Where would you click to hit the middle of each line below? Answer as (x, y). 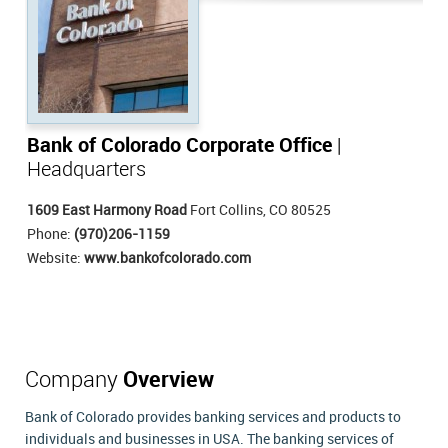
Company (74, 380)
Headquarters (86, 170)
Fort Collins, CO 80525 (259, 210)
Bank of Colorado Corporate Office (179, 146)
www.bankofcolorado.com (167, 258)
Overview (168, 380)
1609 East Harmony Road (107, 210)
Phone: (50, 234)
